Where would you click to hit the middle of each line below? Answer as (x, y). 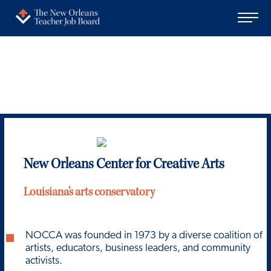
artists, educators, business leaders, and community (138, 248)
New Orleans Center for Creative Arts (124, 165)
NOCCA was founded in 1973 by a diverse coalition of (144, 235)
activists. (44, 261)
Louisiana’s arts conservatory (89, 193)
